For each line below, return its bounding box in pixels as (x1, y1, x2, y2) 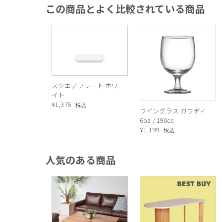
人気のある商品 (46, 153, 115, 167)
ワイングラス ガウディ (140, 106, 207, 115)
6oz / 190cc (140, 115, 174, 125)
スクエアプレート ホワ (52, 80, 118, 90)
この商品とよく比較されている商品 (46, 1, 205, 16)
